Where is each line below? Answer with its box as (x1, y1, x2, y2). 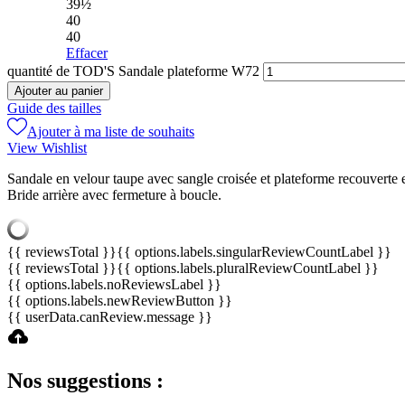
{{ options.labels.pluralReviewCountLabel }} (117, 260, 379, 277)
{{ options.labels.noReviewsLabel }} (7, 277, 221, 293)
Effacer (66, 45, 108, 61)
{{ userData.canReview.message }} (7, 309, 212, 325)
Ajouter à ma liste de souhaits (27, 124, 194, 140)
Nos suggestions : (7, 369, 164, 393)
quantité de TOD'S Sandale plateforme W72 (7, 63, 259, 80)
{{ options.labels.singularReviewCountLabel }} (117, 244, 391, 260)
